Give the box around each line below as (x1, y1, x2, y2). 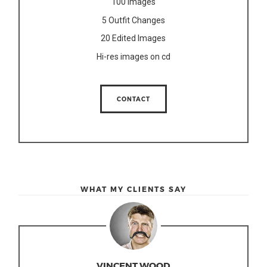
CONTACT (116, 95, 150, 103)
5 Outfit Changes (101, 15, 165, 25)
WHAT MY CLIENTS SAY (80, 184, 187, 193)
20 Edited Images (101, 33, 166, 44)
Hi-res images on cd (96, 51, 170, 61)
